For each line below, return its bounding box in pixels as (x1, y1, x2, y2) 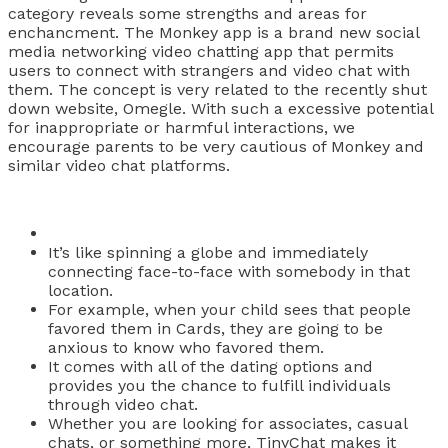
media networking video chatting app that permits (8, 42, 394, 61)
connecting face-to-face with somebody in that (48, 261, 410, 281)
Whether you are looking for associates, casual (48, 413, 407, 433)
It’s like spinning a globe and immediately (48, 242, 368, 262)
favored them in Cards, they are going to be (48, 318, 383, 338)
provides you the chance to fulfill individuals (48, 375, 391, 395)
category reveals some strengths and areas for (8, 4, 367, 23)
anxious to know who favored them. (48, 337, 324, 357)
